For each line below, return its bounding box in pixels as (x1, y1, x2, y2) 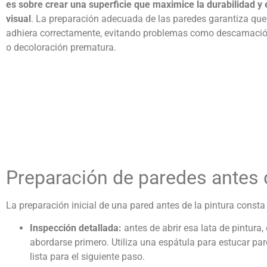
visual (6, 13, 31, 25)
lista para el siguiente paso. (30, 251, 147, 263)
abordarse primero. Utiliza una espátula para (30, 237, 219, 249)
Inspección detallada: (30, 222, 124, 234)
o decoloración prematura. (6, 42, 116, 54)
